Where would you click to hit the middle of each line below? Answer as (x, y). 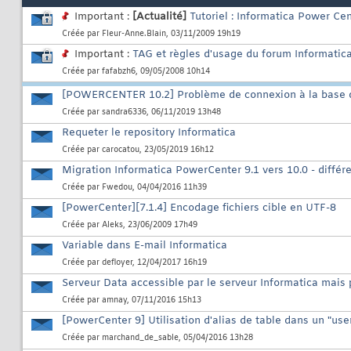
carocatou (121, 150)
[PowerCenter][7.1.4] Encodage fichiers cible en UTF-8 (199, 208)
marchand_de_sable (140, 338)
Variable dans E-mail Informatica (145, 246)
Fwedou (117, 188)
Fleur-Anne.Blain (134, 34)
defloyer (117, 263)
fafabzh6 (119, 72)
